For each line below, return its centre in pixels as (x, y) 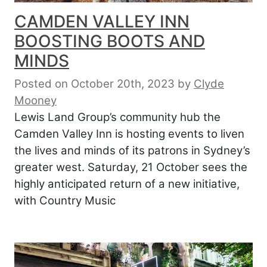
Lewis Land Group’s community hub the (117, 117)
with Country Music (65, 201)
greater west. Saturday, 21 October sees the (131, 167)
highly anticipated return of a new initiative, (127, 184)
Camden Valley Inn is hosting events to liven (129, 134)
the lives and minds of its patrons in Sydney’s (132, 151)
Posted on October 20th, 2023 (94, 84)
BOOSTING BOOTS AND (110, 41)
